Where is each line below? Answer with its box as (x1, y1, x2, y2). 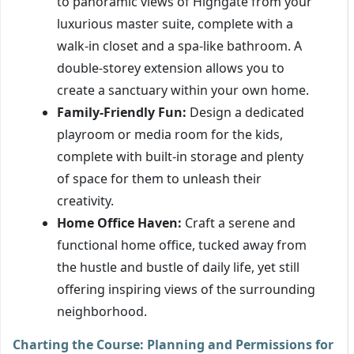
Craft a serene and (182, 213, 296, 232)
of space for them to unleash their (57, 169, 262, 187)
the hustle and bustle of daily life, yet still (57, 258, 299, 276)
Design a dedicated (186, 103, 304, 121)
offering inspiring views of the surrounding (57, 280, 315, 298)
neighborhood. (57, 302, 147, 320)
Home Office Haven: (57, 213, 182, 232)
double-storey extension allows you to (57, 58, 284, 77)
